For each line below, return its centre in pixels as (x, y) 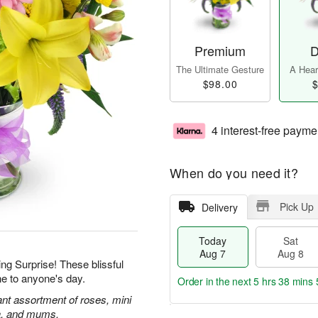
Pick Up (296, 207)
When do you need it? (234, 173)
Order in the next (216, 281)
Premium (220, 51)
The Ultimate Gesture (220, 70)
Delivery (219, 208)
